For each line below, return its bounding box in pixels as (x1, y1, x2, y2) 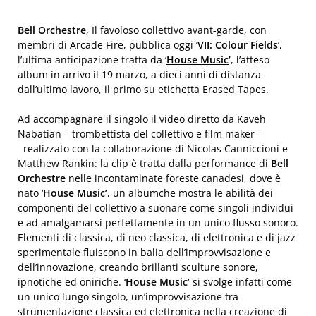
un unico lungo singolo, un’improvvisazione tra (18, 290, 238, 303)
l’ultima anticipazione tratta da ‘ (18, 53, 166, 66)
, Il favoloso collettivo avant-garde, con (86, 23, 267, 37)
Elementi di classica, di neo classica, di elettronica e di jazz (18, 231, 296, 244)
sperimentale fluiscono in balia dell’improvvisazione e (18, 245, 271, 259)
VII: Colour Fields (197, 38, 278, 51)
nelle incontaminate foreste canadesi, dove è (66, 171, 281, 185)
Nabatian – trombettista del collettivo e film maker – (18, 127, 262, 140)
